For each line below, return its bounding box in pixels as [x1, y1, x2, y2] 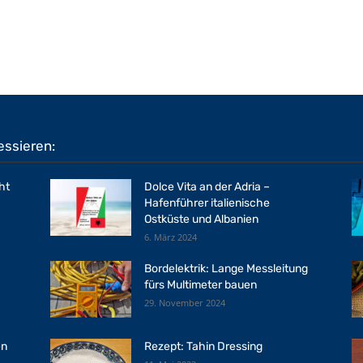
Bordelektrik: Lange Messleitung [144, 262, 308, 275]
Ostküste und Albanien [144, 212, 258, 226]
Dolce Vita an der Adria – [144, 180, 270, 194]
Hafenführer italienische [144, 196, 270, 210]
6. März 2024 [144, 231, 197, 243]
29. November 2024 [144, 297, 225, 309]
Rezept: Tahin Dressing [144, 340, 263, 353]
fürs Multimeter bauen [144, 278, 257, 292]
